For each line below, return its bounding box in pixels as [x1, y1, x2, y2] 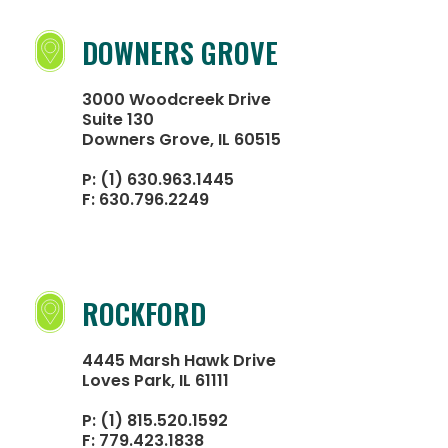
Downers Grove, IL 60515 [82, 128, 281, 151]
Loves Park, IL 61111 [82, 369, 229, 392]
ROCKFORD [82, 293, 206, 334]
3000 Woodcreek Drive [82, 88, 271, 111]
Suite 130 [82, 108, 154, 131]
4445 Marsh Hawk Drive [82, 349, 276, 372]
